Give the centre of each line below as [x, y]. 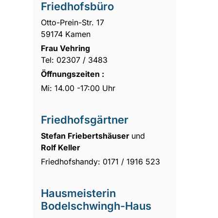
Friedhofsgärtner [85, 119]
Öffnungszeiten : [73, 74]
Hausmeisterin [79, 193]
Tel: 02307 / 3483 [74, 60]
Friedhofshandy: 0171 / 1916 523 [101, 161]
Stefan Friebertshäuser [86, 136]
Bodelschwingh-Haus [96, 206]
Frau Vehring [66, 48]
